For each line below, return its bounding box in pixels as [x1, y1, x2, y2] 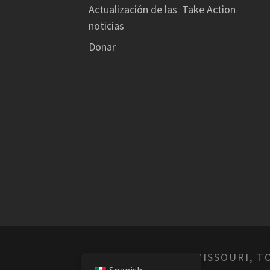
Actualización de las [89, 2, 177, 16]
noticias [89, 18, 124, 33]
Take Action [181, 2, 236, 16]
